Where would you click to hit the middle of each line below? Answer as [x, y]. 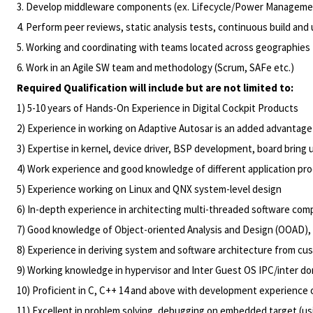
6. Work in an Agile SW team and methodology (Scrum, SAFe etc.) [155, 67]
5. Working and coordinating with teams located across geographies [163, 47]
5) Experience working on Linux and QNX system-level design [149, 189]
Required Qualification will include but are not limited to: [155, 88]
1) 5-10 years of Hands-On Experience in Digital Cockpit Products [158, 108]
